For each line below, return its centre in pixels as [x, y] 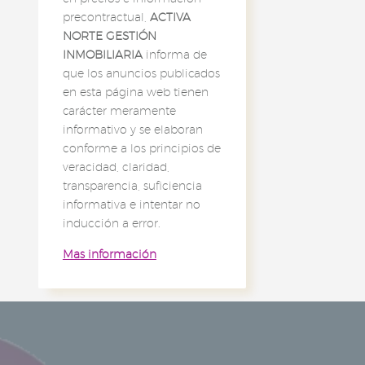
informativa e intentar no [131, 204]
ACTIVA [170, 17]
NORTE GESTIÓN [109, 35]
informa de [174, 54]
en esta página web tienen [135, 92]
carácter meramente [119, 110]
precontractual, [106, 17]
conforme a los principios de [141, 148]
